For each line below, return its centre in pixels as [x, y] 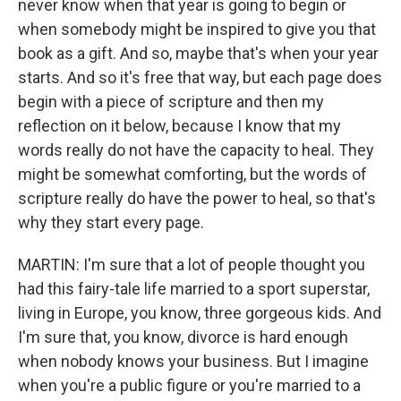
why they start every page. [111, 223]
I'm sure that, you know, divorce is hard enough [183, 337]
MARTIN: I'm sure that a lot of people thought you [192, 265]
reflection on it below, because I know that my [179, 126]
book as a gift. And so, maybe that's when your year [198, 54]
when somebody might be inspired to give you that [197, 30]
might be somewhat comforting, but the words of [192, 175]
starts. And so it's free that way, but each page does [200, 78]
